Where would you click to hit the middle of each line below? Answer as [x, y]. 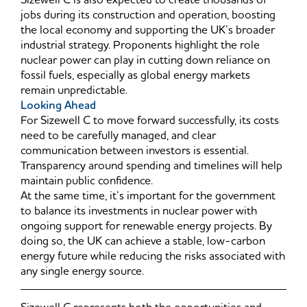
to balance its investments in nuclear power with [139, 211]
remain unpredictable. [74, 91]
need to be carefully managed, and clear [118, 136]
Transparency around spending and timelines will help [151, 166]
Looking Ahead [58, 106]
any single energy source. [82, 272]
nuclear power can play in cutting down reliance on [145, 61]
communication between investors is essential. [135, 151]
